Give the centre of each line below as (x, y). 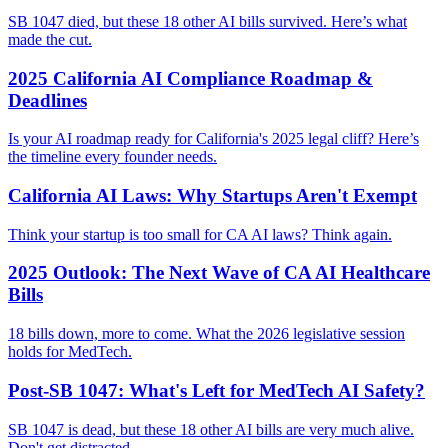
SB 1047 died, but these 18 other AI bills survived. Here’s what (207, 21)
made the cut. (50, 39)
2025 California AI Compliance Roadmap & (190, 78)
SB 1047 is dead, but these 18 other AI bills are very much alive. (211, 429)
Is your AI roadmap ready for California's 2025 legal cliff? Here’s (213, 139)
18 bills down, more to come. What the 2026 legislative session (206, 334)
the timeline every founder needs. (112, 157)
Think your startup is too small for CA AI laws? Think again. (200, 234)
